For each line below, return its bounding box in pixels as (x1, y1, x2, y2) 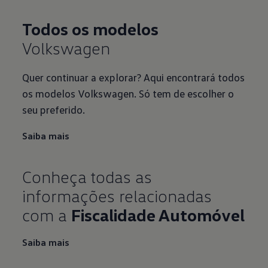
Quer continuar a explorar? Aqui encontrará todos (22, 70, 245, 84)
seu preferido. (22, 102, 86, 116)
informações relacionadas (22, 185, 212, 206)
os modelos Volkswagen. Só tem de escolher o (22, 86, 234, 100)
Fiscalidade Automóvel (71, 204, 245, 225)
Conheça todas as (22, 166, 153, 187)
